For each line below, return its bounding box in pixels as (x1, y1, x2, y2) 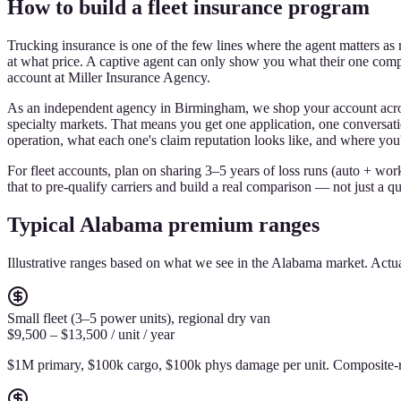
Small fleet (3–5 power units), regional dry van (7, 310, 270, 326)
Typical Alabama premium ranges (7, 212, 320, 236)
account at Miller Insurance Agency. (7, 69, 210, 85)
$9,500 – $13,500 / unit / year (7, 326, 175, 342)
